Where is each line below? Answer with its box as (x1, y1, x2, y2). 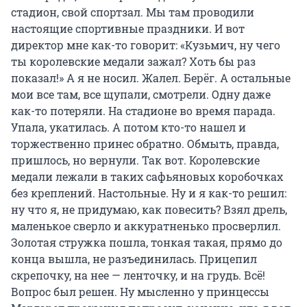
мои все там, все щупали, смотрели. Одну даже (11, 86, 271, 101)
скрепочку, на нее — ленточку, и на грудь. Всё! (11, 267, 265, 282)
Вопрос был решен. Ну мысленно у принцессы (11, 284, 269, 299)
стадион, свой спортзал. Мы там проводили (11, 4, 254, 19)
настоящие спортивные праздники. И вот (11, 21, 245, 36)
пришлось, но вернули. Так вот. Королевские (11, 152, 260, 167)
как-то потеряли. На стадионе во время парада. (11, 103, 275, 118)
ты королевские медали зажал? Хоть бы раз (11, 53, 256, 69)
